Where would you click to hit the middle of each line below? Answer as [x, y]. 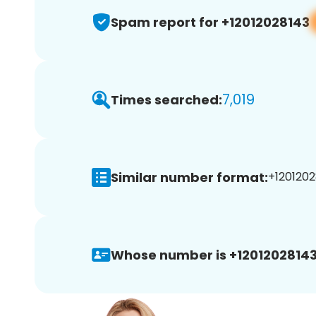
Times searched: [166, 99]
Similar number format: [189, 177]
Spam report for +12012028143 [210, 22]
